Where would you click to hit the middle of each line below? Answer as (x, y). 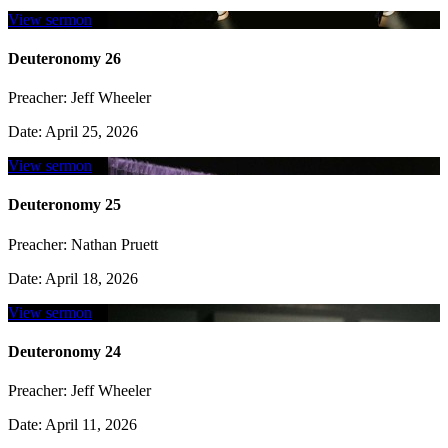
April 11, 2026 (89, 425)
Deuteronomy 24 (64, 352)
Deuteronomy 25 (64, 205)
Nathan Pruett (112, 244)
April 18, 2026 (90, 278)
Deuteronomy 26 (64, 58)
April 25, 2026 (90, 132)
